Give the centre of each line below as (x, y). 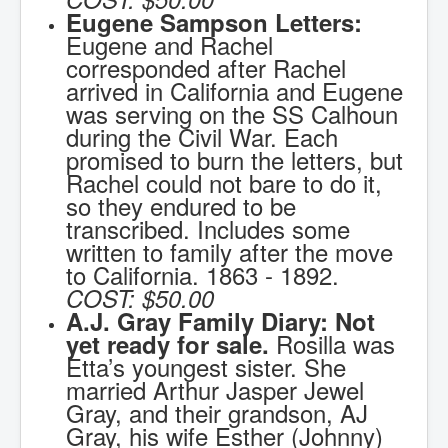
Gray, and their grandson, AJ (217, 413)
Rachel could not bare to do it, (224, 183)
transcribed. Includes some (208, 229)
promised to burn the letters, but (234, 160)
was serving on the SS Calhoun (232, 114)
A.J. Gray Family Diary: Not (220, 321)
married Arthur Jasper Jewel (215, 390)
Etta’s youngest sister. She (206, 367)
